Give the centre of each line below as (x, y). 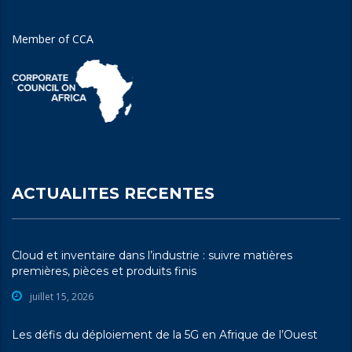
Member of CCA (53, 39)
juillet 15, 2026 (62, 297)
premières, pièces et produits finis (104, 271)
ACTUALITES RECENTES (114, 193)
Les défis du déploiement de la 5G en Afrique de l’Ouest (165, 335)
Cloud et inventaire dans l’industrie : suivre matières (152, 255)
